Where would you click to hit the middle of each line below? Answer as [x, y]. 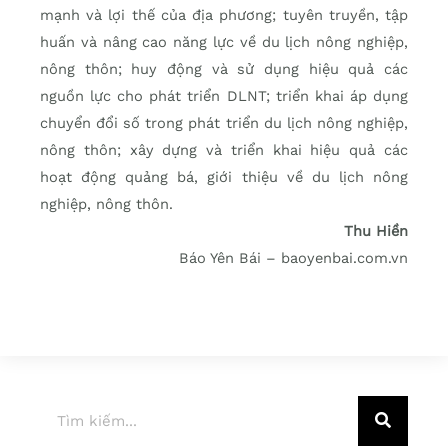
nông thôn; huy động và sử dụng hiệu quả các [224, 68]
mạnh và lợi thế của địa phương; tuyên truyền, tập [224, 14]
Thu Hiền [376, 230]
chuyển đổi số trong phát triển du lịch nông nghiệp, [224, 122]
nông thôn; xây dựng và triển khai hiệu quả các [224, 149]
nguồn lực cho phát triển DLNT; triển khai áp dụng [224, 95]
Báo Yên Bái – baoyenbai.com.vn [293, 257]
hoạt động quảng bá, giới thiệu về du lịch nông [224, 176]
